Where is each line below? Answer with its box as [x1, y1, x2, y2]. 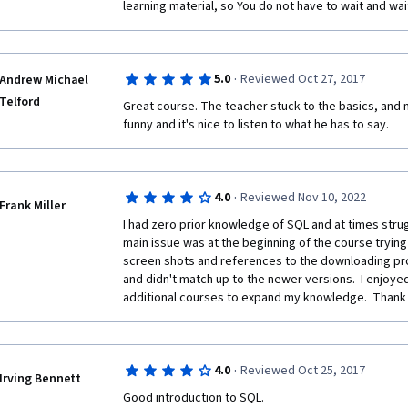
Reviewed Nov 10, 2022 [240, 189, 366, 207]
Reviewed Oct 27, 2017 [240, 70, 365, 88]
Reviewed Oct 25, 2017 [240, 362, 365, 380]
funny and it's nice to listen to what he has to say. [123, 116, 389, 134]
